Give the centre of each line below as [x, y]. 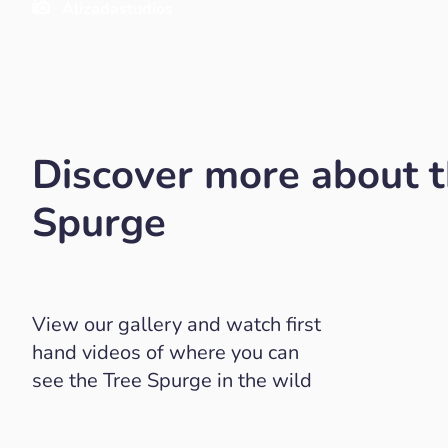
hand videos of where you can [165, 352]
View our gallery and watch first [176, 324]
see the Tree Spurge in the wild [172, 380]
